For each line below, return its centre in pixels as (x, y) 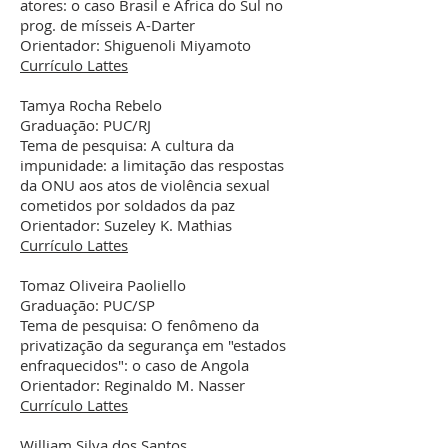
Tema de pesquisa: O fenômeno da (139, 325)
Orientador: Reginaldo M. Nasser (132, 385)
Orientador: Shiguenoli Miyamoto (135, 45)
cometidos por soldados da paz (127, 205)
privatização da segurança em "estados (153, 345)
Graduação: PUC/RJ (85, 125)
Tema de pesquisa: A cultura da (127, 145)
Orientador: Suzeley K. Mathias (126, 225)
